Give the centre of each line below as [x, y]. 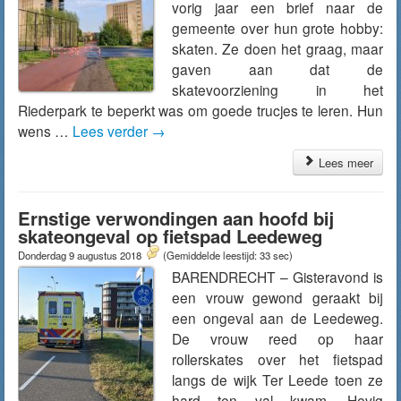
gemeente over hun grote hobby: [277, 28]
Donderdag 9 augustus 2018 [81, 255]
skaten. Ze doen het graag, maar [277, 48]
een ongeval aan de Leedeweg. [277, 318]
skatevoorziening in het [277, 90]
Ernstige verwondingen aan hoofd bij [176, 218]
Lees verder [112, 131]
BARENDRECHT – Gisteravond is [277, 277]
